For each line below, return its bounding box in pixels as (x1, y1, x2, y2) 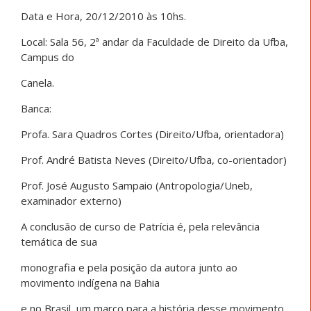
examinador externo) (21, 193, 121, 208)
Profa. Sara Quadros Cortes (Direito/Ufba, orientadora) (21, 126, 284, 141)
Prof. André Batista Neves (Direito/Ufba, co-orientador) (21, 152, 287, 167)
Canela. (21, 75, 54, 90)
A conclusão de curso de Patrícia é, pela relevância (21, 219, 260, 233)
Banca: (21, 101, 51, 115)
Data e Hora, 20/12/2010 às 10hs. (21, 8, 186, 23)
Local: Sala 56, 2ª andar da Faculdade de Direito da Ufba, (21, 34, 288, 49)
